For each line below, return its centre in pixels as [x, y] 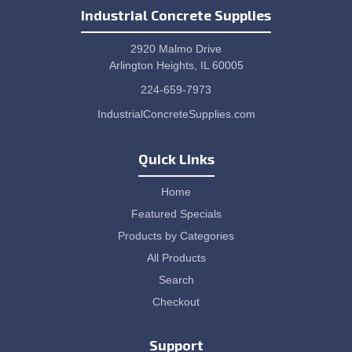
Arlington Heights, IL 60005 [176, 65]
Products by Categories [176, 236]
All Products [176, 258]
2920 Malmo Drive [176, 49]
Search [176, 280]
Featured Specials [176, 214]
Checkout [176, 302]
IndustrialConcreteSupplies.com [176, 114]
